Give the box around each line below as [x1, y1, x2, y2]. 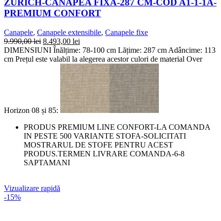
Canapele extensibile [37, 28, 101, 37]
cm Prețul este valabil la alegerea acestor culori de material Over [4, 54, 202, 63]
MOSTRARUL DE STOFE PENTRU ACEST [24, 140, 173, 149]
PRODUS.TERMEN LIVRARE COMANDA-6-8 [24, 149, 184, 158]
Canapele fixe [105, 28, 148, 37]
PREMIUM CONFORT [4, 8, 101, 19]
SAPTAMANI [24, 158, 70, 167]
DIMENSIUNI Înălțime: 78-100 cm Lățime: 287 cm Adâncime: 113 [4, 45, 216, 54]
